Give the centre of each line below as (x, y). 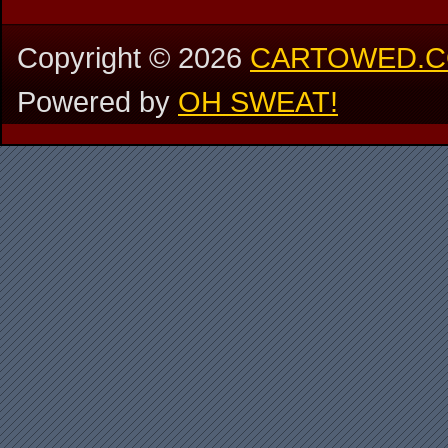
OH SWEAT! (258, 101)
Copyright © (97, 57)
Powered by (97, 101)
